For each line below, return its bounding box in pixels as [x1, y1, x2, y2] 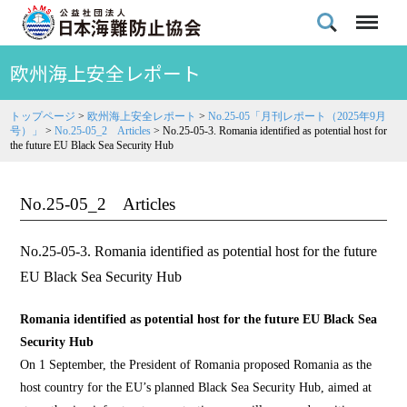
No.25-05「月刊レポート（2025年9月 [208, 110, 387, 123]
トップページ [10, 110, 76, 123]
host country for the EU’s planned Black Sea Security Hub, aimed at [20, 381, 372, 394]
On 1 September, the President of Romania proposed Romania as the [20, 358, 372, 372]
